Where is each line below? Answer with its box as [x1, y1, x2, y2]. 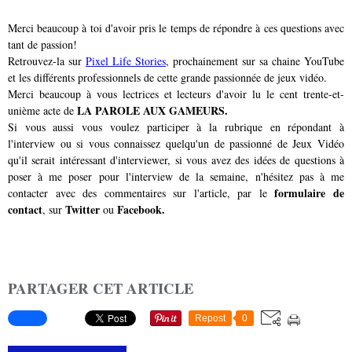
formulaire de [274, 184, 345, 201]
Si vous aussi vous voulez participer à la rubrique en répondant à [8, 119, 344, 134]
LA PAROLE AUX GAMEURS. [77, 101, 228, 119]
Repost [195, 313, 225, 324]
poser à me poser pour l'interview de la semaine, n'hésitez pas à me [8, 168, 344, 184]
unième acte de [8, 102, 77, 118]
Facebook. [117, 200, 165, 218]
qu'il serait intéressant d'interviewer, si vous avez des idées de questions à [8, 152, 344, 167]
